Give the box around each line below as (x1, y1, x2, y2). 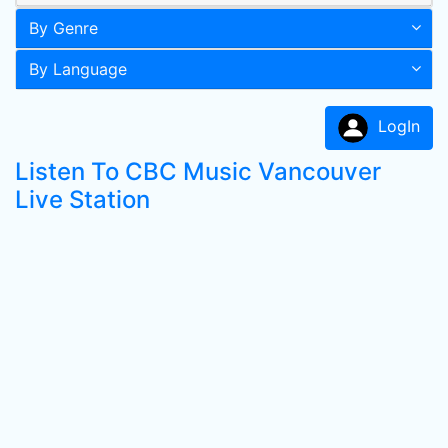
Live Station (15, 185, 150, 214)
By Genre (29, 18, 98, 38)
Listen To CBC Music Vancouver (15, 157, 381, 186)
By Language (29, 59, 127, 79)
